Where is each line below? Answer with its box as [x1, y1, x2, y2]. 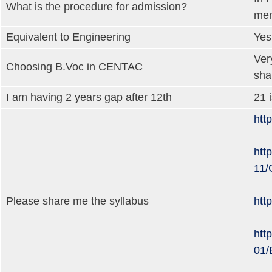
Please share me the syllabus [6, 194, 149, 207]
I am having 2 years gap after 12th [6, 90, 172, 103]
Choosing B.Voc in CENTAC [6, 60, 143, 73]
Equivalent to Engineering [6, 30, 131, 43]
